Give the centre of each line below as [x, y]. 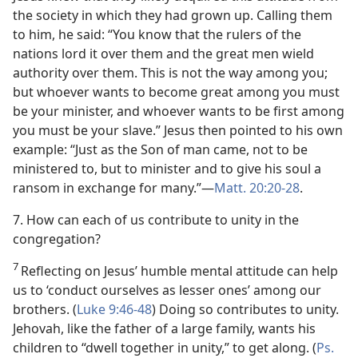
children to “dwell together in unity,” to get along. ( [165, 348]
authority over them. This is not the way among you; [170, 73]
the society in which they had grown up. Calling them [173, 15]
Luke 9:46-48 [114, 309]
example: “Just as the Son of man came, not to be [160, 149]
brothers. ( [45, 309]
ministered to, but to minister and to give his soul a [167, 169]
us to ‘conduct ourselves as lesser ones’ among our [167, 290]
